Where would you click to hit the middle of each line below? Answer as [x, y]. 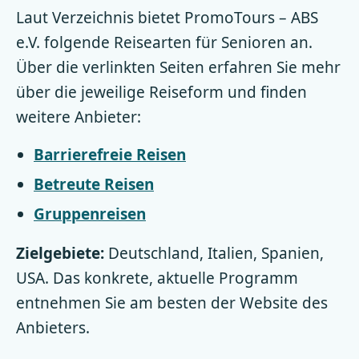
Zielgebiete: [60, 253]
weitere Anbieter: [79, 117]
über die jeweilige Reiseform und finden [161, 92]
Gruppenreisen [90, 214]
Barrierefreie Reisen [110, 155]
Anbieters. [53, 328]
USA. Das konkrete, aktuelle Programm [157, 278]
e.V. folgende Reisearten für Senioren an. [164, 42]
